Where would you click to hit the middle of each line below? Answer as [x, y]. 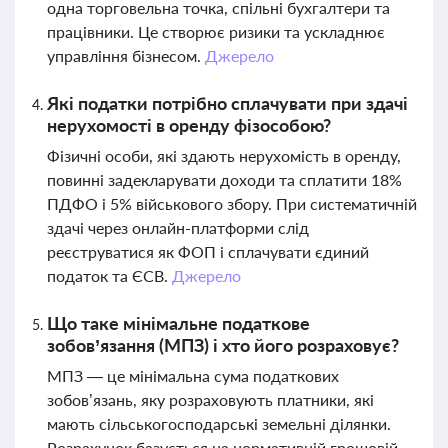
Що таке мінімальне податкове [178, 323]
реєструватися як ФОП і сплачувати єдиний [208, 251]
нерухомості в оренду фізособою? [189, 125]
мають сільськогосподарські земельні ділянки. [219, 423]
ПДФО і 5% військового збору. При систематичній [232, 203]
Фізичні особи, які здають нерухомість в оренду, [224, 155]
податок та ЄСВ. [109, 275]
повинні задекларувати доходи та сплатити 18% [224, 179]
